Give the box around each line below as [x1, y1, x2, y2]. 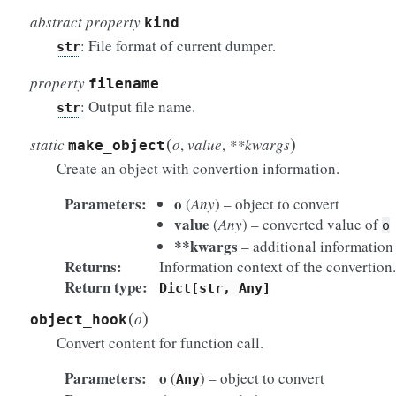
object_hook [30, 311, 127, 328]
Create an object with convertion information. [57, 158, 339, 179]
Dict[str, [159, 280, 231, 296]
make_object [68, 137, 165, 154]
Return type [64, 276, 142, 298]
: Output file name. [80, 96, 195, 117]
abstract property [30, 11, 144, 32]
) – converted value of [242, 214, 382, 234]
